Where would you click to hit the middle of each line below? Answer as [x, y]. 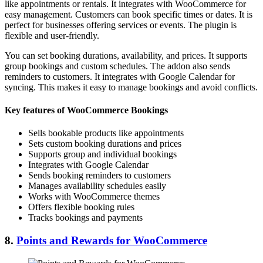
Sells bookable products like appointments [106, 133]
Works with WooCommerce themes [94, 197]
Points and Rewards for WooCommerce [112, 240]
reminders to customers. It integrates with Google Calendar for [120, 76]
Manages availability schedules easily [97, 186]
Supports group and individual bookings [102, 154]
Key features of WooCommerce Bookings [86, 110]
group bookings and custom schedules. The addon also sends [117, 66]
